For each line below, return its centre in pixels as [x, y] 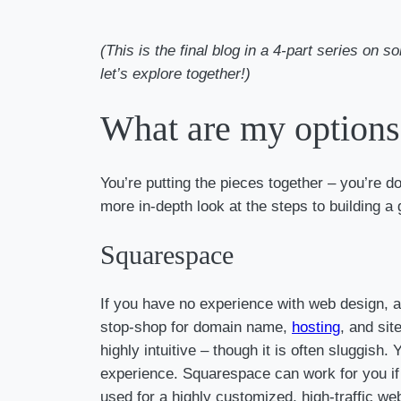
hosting [316, 327]
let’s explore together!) [175, 73]
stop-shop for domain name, [196, 327]
